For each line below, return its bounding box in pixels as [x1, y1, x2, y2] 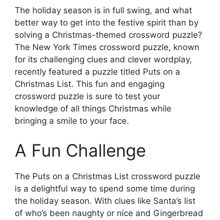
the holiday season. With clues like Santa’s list [15, 195, 195, 206]
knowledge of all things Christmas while [15, 104, 171, 113]
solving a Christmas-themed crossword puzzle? [15, 30, 202, 40]
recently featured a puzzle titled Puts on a [15, 67, 180, 77]
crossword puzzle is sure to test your [15, 91, 160, 101]
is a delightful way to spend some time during [15, 183, 195, 193]
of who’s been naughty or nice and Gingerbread [15, 208, 203, 218]
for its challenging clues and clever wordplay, [15, 55, 192, 64]
